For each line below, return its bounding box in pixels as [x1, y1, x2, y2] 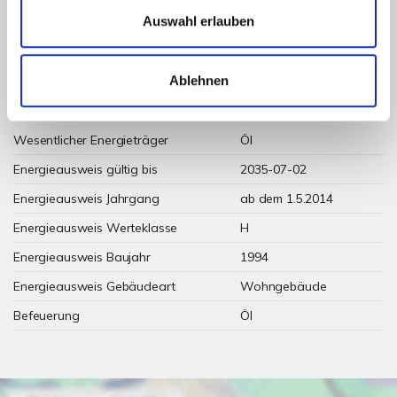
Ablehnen [168, 73, 229, 89]
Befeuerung [13, 307, 80, 323]
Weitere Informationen [13, 82, 185, 102]
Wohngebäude [240, 278, 327, 294]
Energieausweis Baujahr [13, 249, 151, 265]
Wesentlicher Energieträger [13, 132, 169, 148]
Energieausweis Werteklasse [13, 220, 178, 236]
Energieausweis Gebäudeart [13, 278, 175, 294]
